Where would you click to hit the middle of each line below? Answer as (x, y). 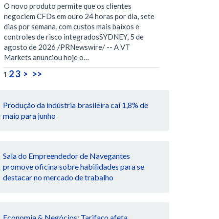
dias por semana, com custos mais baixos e (72, 27)
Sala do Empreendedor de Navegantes (66, 156)
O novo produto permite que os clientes (68, 6)
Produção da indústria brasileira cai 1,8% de (76, 105)
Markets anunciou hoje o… (46, 57)
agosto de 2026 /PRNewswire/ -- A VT (67, 47)
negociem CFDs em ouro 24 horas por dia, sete (79, 16)
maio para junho (29, 116)
